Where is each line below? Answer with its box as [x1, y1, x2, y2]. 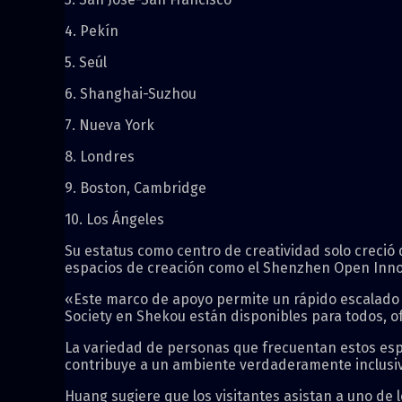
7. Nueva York [65, 117, 154, 135]
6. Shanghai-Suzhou [65, 85, 197, 103]
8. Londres [65, 148, 135, 166]
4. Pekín [65, 22, 118, 40]
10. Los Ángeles [65, 211, 164, 229]
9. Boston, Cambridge [65, 179, 206, 197]
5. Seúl [65, 54, 107, 72]
